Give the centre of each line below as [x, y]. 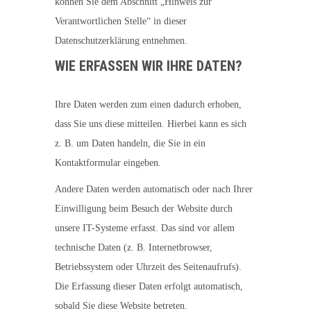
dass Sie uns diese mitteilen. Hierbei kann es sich [151, 124]
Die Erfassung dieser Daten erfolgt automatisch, [149, 286]
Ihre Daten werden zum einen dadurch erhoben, [148, 104]
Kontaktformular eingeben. [108, 163]
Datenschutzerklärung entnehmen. [121, 41]
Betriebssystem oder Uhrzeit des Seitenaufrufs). [148, 267]
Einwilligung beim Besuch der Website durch [144, 209]
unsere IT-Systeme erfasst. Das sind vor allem [145, 228]
